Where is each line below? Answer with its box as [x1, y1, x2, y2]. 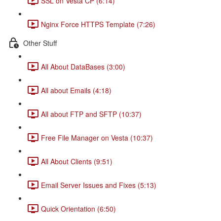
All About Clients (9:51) [41, 156, 112, 166]
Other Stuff [23, 37, 57, 48]
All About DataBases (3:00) [41, 61, 125, 72]
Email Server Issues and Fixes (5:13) [41, 180, 156, 190]
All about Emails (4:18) [41, 85, 111, 95]
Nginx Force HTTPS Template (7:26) [41, 19, 155, 29]
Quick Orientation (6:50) [41, 203, 116, 214]
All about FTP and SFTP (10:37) [41, 109, 142, 119]
